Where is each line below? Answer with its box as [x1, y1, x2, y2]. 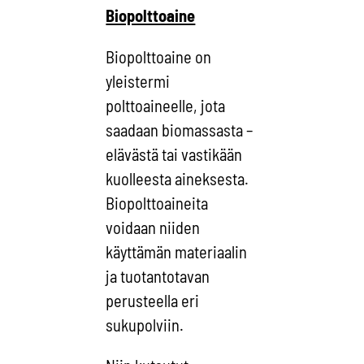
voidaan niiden [106, 217, 201, 237]
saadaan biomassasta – [106, 119, 253, 140]
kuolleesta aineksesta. [106, 168, 249, 188]
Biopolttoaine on [106, 46, 212, 67]
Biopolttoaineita [106, 193, 209, 213]
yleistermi [106, 71, 171, 91]
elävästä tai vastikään [106, 144, 243, 164]
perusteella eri [106, 290, 200, 310]
